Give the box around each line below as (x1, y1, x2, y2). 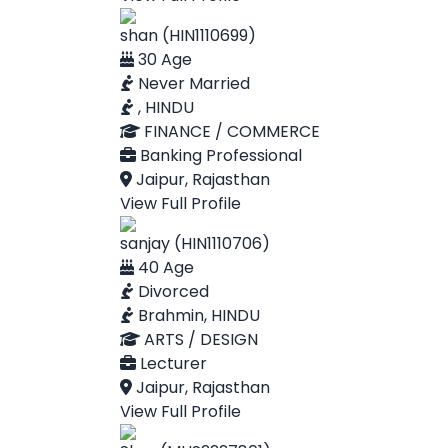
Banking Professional (136, 144, 302, 167)
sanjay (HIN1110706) (120, 232, 270, 255)
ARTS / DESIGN (140, 328, 258, 351)
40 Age (134, 256, 194, 279)
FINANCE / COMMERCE (140, 120, 320, 143)
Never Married (134, 72, 250, 95)
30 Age (134, 48, 192, 71)
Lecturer (136, 352, 207, 375)
